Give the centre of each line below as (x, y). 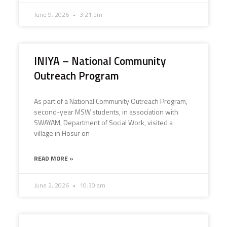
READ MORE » (53, 158)
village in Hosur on (62, 133)
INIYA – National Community (100, 61)
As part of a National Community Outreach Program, (111, 101)
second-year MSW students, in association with (106, 112)
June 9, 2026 (52, 14)
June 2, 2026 (52, 185)
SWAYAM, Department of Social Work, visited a (103, 122)
